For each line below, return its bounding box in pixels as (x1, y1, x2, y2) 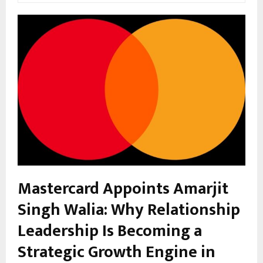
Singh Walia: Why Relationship (18, 196, 240, 224)
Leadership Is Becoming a (18, 217, 202, 245)
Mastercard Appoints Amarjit (18, 175, 228, 203)
